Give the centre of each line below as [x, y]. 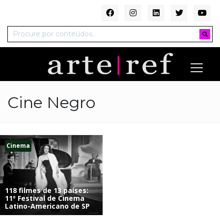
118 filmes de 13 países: [47, 190]
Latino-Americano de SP [47, 206]
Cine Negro [51, 103]
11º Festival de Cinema [45, 198]
